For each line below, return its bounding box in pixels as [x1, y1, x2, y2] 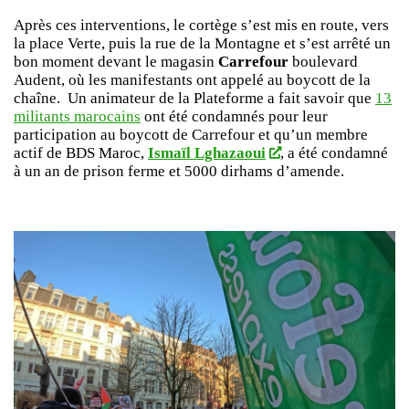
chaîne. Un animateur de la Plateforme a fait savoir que [14, 89, 375, 107]
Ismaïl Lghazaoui [148, 144, 266, 162]
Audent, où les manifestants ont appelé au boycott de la [14, 71, 371, 89]
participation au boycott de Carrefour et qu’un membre [14, 126, 368, 143]
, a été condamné [279, 144, 388, 162]
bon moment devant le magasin [14, 53, 215, 70]
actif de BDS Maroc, [14, 144, 148, 162]
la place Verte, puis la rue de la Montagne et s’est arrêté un [14, 35, 391, 52]
